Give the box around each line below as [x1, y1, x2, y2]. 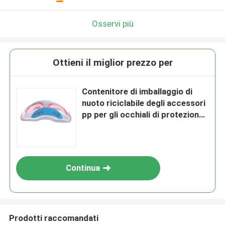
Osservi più [91, 18, 134, 29]
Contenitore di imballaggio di [82, 86, 193, 97]
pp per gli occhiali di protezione [82, 109, 204, 120]
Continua [66, 163, 100, 173]
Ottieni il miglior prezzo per [52, 57, 173, 69]
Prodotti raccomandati [9, 212, 98, 223]
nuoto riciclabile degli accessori [82, 98, 206, 108]
